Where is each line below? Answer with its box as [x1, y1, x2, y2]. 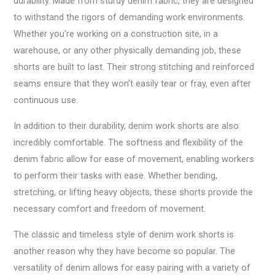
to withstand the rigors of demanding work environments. [14, 12, 246, 23]
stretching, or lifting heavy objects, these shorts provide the [14, 187, 254, 198]
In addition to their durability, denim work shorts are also [14, 120, 239, 132]
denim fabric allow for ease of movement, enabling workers [14, 153, 255, 165]
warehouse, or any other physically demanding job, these [14, 45, 242, 56]
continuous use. [14, 95, 79, 106]
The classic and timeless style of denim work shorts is [14, 228, 234, 240]
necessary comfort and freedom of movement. [14, 203, 206, 215]
